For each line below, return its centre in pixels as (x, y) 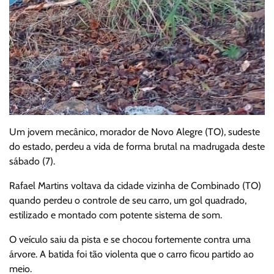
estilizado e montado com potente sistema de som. (116, 215)
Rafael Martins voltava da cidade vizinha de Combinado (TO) (135, 185)
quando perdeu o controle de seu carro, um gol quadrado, (128, 200)
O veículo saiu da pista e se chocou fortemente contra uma (130, 239)
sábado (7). (32, 161)
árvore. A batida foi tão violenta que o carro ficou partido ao (131, 254)
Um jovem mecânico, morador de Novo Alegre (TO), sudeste (135, 131)
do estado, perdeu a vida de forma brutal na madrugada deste (137, 146)
